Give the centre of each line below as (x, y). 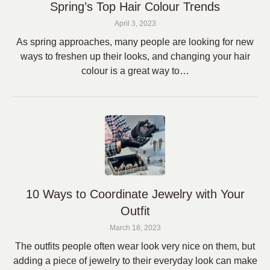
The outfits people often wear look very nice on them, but (135, 246)
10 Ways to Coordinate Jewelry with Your (135, 194)
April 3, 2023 (135, 24)
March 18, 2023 (135, 228)
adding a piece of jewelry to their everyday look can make (135, 261)
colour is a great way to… (135, 71)
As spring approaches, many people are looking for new (135, 42)
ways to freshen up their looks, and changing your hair (135, 56)
